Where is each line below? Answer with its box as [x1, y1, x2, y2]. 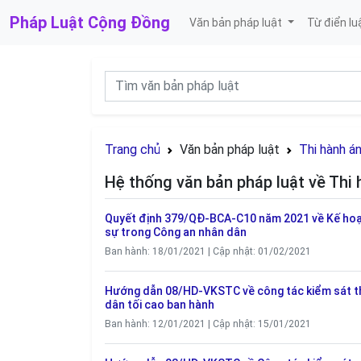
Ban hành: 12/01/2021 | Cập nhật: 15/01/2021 [105, 318, 311, 330]
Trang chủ [105, 142, 160, 157]
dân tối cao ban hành [105, 298, 214, 311]
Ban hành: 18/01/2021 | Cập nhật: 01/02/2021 [105, 246, 311, 257]
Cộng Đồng [88, 13, 170, 32]
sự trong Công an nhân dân [105, 226, 247, 239]
